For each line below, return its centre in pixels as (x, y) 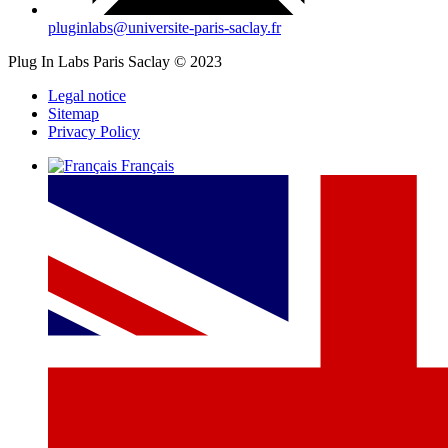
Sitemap (73, 113)
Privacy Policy (94, 131)
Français (147, 165)
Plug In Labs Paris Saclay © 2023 (115, 61)
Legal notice (87, 95)
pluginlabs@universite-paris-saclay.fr (164, 27)
